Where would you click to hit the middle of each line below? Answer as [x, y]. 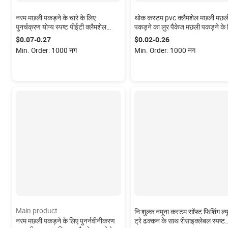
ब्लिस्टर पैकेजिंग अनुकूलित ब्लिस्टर [59, 36]
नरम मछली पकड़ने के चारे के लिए [56, 18]
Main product [36, 211]
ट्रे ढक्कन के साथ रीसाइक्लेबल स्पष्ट [179, 221]
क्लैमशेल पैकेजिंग [155, 36]
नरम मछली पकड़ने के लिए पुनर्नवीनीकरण [65, 221]
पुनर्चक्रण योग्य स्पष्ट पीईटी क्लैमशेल [61, 27]
